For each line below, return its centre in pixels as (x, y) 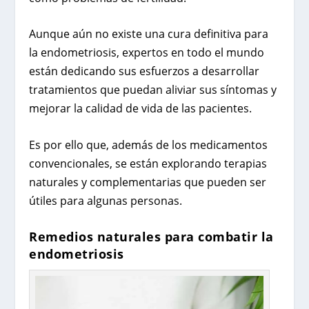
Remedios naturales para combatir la (151, 236)
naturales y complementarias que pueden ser (148, 182)
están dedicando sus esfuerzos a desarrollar (144, 71)
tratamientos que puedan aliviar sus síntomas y (153, 90)
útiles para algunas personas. (106, 200)
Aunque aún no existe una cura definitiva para (149, 34)
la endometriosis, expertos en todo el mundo (147, 53)
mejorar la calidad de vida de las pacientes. (141, 109)
